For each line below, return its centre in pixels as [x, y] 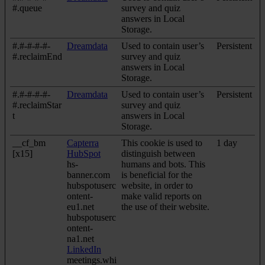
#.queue [27, 8]
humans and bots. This [163, 164]
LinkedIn [84, 249]
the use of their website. [165, 206]
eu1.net [80, 206]
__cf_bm [29, 143]
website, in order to [157, 185]
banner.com [88, 174]
